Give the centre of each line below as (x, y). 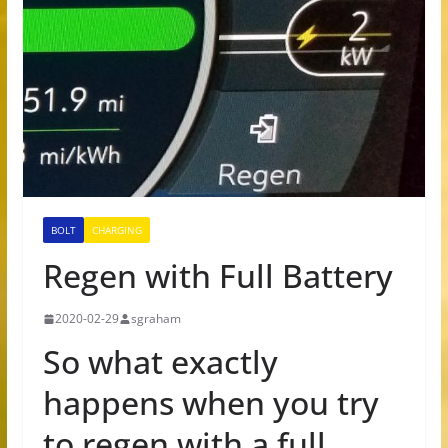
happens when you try (210, 403)
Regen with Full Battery (217, 276)
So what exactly (160, 362)
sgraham (155, 319)
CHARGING (116, 230)
